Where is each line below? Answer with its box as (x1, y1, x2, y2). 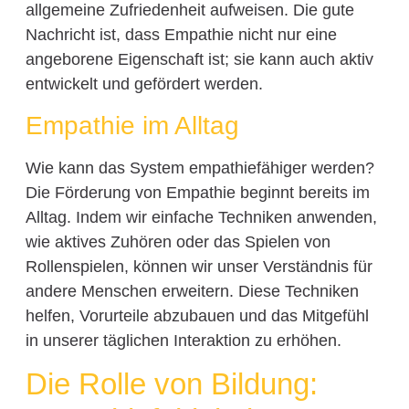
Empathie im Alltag (25, 111, 239, 141)
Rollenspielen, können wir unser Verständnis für (25, 257, 372, 277)
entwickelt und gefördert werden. (25, 74, 263, 93)
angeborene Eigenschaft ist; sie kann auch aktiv (25, 49, 373, 68)
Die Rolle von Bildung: (25, 367, 318, 402)
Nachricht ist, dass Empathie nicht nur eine (25, 25, 337, 44)
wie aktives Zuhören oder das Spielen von (25, 233, 330, 252)
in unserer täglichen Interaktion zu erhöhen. (25, 331, 341, 351)
